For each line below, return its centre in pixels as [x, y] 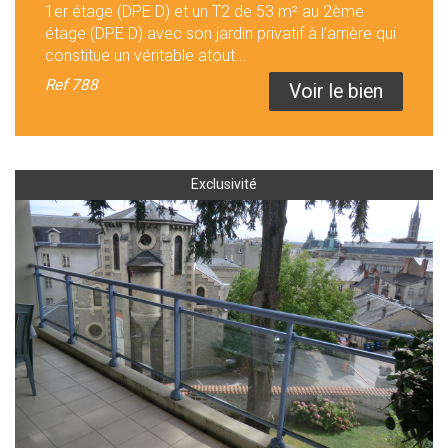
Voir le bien [336, 92]
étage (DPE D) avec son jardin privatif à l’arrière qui [220, 34]
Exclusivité [224, 184]
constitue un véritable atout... [146, 56]
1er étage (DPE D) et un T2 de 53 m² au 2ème [204, 12]
